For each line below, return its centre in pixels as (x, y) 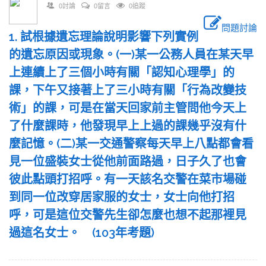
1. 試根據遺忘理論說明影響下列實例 (104, 37)
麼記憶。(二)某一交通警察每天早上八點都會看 (131, 144)
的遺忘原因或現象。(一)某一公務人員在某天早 (131, 55)
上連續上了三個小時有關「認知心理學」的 (122, 72)
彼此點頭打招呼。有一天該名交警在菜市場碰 (128, 179)
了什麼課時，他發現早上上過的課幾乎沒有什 (128, 126)
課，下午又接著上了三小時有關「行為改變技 (128, 90)
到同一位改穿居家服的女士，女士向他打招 (122, 197)
